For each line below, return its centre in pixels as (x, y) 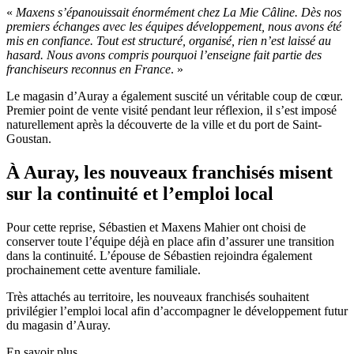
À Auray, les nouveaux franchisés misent (169, 172)
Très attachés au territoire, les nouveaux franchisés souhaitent (158, 296)
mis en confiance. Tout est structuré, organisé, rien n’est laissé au (169, 41)
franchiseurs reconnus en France (88, 70)
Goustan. (29, 139)
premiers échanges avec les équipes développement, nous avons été (174, 27)
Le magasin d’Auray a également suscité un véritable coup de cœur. (175, 96)
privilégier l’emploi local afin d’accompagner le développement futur (177, 311)
